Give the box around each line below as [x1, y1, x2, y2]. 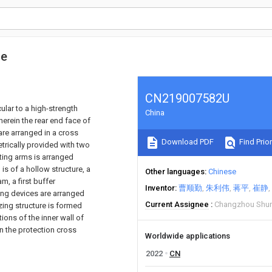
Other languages [145, 167, 205, 176]
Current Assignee [145, 200, 209, 209]
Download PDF [160, 137, 214, 147]
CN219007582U [145, 91, 229, 106]
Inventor [145, 183, 175, 192]
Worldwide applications [145, 231, 230, 240]
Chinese [208, 167, 236, 176]
